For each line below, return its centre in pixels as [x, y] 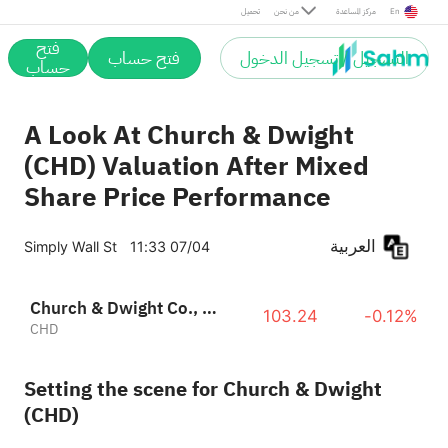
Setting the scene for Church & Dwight [202, 388]
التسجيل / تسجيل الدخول [324, 58]
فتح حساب [144, 58]
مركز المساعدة [355, 11]
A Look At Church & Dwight [188, 135]
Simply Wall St [70, 247]
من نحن [286, 11]
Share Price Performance [177, 197]
